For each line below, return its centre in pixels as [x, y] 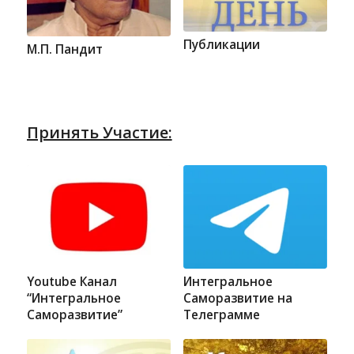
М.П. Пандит [64, 49]
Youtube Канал [72, 281]
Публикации [221, 45]
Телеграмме [221, 314]
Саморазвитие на [237, 298]
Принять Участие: [99, 133]
